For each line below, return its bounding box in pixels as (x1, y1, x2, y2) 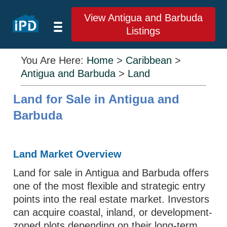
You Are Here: (21, 55, 87, 66)
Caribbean (126, 55, 172, 66)
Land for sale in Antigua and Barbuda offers (13, 167, 209, 178)
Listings (126, 25, 161, 36)
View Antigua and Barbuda (84, 12, 203, 23)
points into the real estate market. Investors (13, 194, 210, 205)
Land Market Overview (13, 148, 122, 160)
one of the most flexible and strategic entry (13, 180, 206, 192)
